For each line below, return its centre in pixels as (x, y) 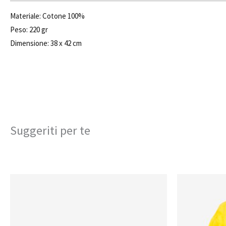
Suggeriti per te (50, 131)
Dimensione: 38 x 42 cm (46, 43)
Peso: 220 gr (29, 30)
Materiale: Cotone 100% (47, 16)
